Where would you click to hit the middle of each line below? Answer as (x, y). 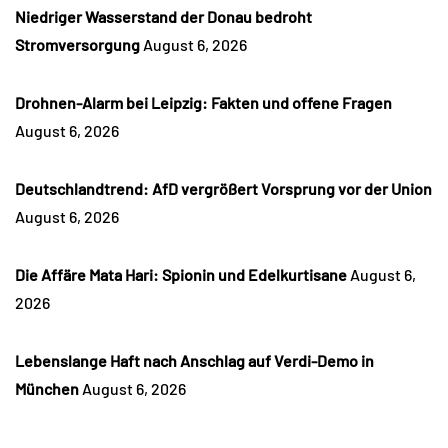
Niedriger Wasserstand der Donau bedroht (163, 17)
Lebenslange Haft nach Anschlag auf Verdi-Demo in (194, 361)
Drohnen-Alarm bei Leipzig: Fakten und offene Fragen (203, 103)
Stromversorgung (77, 45)
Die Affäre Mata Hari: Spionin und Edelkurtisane (181, 275)
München (47, 389)
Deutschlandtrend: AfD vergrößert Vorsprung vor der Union (223, 189)
